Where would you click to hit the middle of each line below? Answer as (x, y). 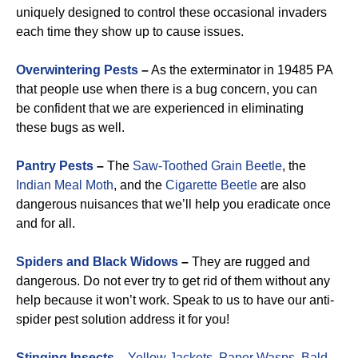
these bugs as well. (70, 127)
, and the (139, 185)
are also (282, 185)
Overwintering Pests (77, 70)
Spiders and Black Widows (97, 262)
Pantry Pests (55, 166)
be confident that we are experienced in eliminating (160, 108)
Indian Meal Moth (65, 185)
